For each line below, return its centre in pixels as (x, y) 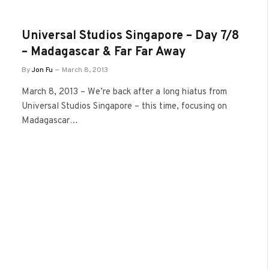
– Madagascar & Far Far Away (104, 52)
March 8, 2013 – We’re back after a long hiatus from (124, 92)
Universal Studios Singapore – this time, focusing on (124, 107)
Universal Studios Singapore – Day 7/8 (130, 36)
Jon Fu (42, 70)
